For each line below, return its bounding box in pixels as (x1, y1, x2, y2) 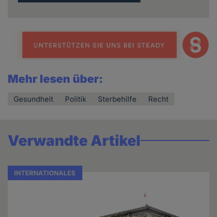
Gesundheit (14, 94, 54, 104)
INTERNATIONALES (14, 169, 76, 177)
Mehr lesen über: (8, 72, 104, 86)
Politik (65, 94, 87, 104)
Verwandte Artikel (8, 132, 141, 150)
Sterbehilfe (98, 94, 137, 104)
